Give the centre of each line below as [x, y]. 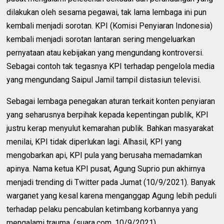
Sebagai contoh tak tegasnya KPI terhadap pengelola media [111, 66]
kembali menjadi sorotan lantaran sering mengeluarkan [101, 39]
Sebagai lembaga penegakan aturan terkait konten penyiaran [111, 101]
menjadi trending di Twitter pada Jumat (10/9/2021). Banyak [111, 182]
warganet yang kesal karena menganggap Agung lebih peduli [112, 195]
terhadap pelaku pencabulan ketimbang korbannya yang [102, 209]
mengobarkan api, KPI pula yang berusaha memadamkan [104, 155]
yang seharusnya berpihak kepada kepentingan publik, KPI [108, 114]
